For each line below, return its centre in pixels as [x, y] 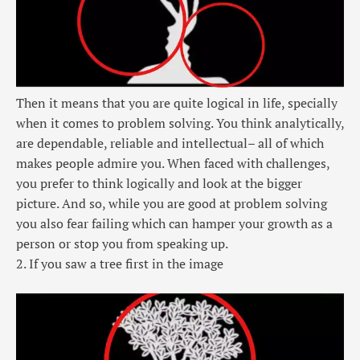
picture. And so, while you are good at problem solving [172, 204]
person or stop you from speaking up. [122, 244]
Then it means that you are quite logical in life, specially [177, 103]
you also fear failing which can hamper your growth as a [174, 224]
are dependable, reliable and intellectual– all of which [170, 143]
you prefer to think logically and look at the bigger [159, 184]
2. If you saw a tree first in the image [120, 264]
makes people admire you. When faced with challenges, [173, 164]
